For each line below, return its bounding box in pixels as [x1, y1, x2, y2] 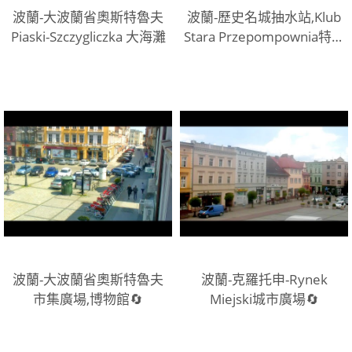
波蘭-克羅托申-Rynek [200, 269, 328, 288]
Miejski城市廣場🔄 [209, 289, 319, 308]
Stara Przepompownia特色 [183, 27, 345, 46]
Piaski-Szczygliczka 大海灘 [10, 27, 166, 46]
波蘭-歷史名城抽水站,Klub [187, 7, 341, 26]
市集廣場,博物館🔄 [33, 289, 143, 308]
